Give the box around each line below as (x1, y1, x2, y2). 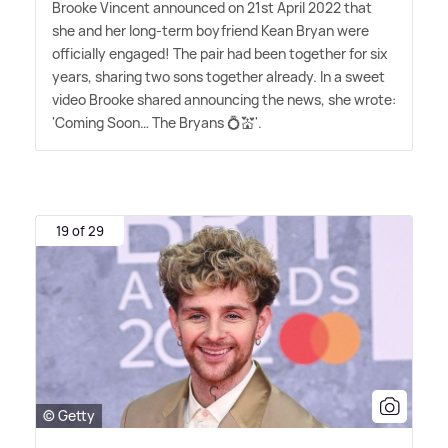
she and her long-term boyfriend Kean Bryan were (52, 21, 369, 41)
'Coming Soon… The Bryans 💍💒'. (52, 113, 262, 133)
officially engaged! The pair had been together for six (52, 44, 388, 64)
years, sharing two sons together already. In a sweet (52, 67, 385, 87)
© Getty (43, 406, 95, 425)
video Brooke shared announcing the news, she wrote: (52, 90, 396, 110)
